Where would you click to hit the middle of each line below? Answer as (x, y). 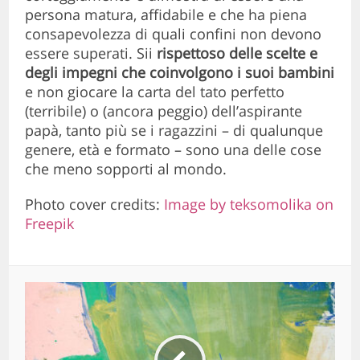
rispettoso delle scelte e (237, 53)
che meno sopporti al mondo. (126, 169)
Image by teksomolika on (249, 205)
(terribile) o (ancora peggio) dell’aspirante (164, 111)
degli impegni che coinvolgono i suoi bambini (180, 73)
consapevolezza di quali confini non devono (174, 34)
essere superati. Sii (91, 53)
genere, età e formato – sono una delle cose (174, 150)
